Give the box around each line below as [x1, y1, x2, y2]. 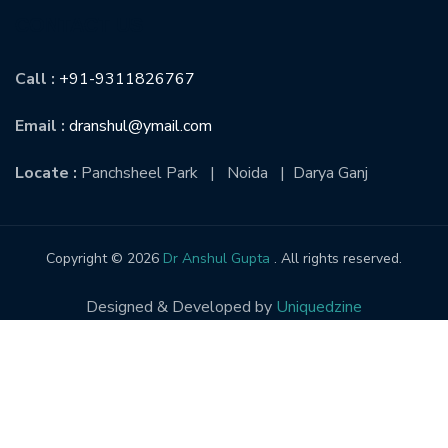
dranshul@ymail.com [69, 114, 212, 137]
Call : [15, 67, 59, 90]
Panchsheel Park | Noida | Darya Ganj [81, 161, 368, 184]
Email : [15, 114, 69, 137]
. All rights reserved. [270, 248, 402, 268]
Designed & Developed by [86, 295, 276, 318]
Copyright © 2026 [46, 248, 163, 268]
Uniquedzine [276, 295, 362, 318]
